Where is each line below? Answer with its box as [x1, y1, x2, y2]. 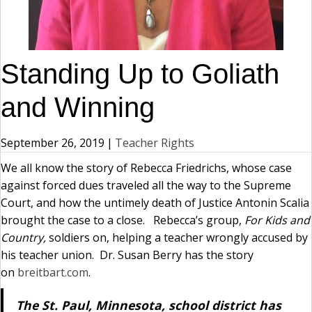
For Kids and [244, 212, 310, 228]
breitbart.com [17, 265, 88, 280]
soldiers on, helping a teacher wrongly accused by [46, 230, 308, 245]
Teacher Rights [115, 135, 194, 150]
